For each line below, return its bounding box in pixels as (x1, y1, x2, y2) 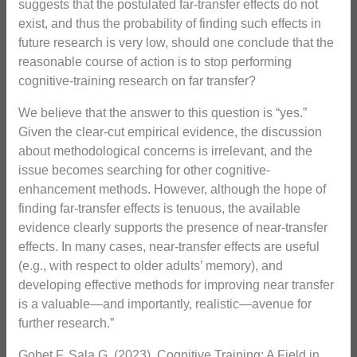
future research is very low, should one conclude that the (18, 36, 334, 50)
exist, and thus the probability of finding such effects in (18, 17, 321, 31)
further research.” (18, 316, 114, 331)
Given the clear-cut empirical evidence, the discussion (18, 125, 322, 139)
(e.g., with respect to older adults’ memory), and (18, 259, 283, 273)
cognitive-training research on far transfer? (18, 74, 256, 88)
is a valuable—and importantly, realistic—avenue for (18, 297, 312, 312)
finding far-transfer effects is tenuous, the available (18, 202, 300, 216)
